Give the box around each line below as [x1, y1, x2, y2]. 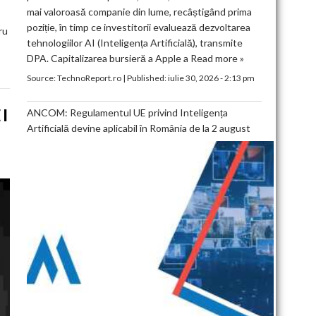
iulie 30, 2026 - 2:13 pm [167, 72, 255, 83]
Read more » [190, 51, 244, 64]
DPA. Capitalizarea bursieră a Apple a [26, 51, 190, 64]
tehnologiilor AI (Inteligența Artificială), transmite [26, 36, 243, 49]
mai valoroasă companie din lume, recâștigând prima [26, 5, 252, 18]
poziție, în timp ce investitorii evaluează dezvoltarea [26, 20, 250, 33]
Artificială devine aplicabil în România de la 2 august [26, 121, 250, 134]
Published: [126, 72, 168, 83]
